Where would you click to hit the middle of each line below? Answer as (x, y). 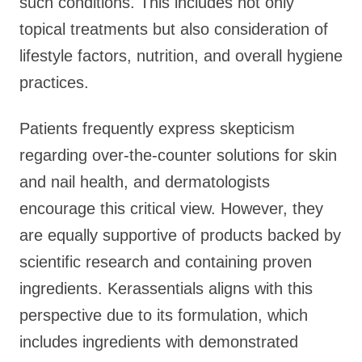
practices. (54, 82)
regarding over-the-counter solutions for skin (178, 155)
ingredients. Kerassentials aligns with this (166, 288)
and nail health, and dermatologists (145, 182)
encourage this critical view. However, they (171, 208)
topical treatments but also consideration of (174, 29)
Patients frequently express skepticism (157, 128)
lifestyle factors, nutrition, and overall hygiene (181, 56)
